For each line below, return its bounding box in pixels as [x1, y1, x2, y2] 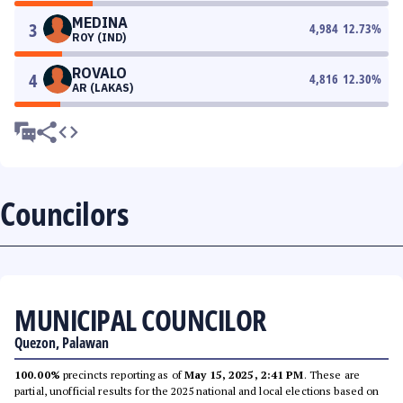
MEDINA [72, 13, 128, 31]
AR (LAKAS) [72, 81, 133, 94]
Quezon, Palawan [14, 333, 109, 353]
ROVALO [72, 64, 127, 82]
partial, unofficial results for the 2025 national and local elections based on [14, 384, 380, 398]
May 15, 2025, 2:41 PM [184, 368, 304, 381]
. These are [303, 368, 360, 381]
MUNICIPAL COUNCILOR [14, 300, 266, 339]
